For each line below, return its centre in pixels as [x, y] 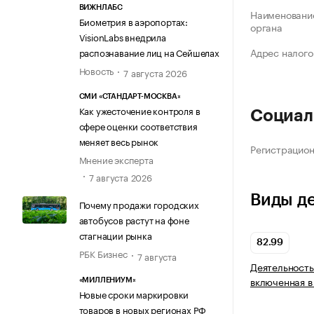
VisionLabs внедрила [122, 36]
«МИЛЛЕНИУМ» [107, 280]
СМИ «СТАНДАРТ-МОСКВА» [130, 97]
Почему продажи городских [139, 204]
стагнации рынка [115, 235]
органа [266, 27]
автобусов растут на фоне [134, 220]
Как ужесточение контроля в [139, 110]
